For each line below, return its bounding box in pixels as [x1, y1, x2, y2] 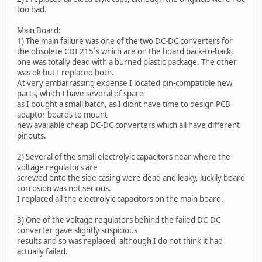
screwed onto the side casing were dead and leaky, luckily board [17, 173, 245, 184]
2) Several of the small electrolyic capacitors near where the [17, 151, 230, 163]
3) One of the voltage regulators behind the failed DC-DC [17, 215, 220, 226]
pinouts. [17, 130, 46, 142]
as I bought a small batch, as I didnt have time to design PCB [17, 99, 230, 110]
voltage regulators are [17, 162, 98, 173]
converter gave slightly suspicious [17, 225, 137, 236]
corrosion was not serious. [17, 183, 111, 194]
